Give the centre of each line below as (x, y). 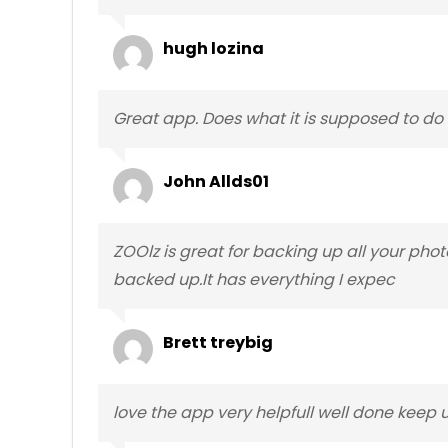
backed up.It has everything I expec (254, 279)
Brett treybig (218, 342)
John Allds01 (216, 181)
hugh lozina (213, 48)
